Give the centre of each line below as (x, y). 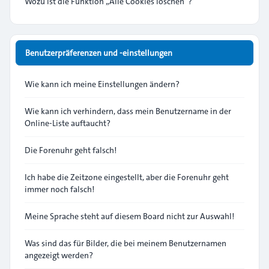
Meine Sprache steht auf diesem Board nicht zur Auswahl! (129, 216)
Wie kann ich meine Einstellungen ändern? (102, 84)
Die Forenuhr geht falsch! (71, 150)
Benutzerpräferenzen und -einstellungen (99, 53)
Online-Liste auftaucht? (68, 123)
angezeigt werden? (59, 255)
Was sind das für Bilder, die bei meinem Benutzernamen (125, 243)
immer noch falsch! (59, 189)
